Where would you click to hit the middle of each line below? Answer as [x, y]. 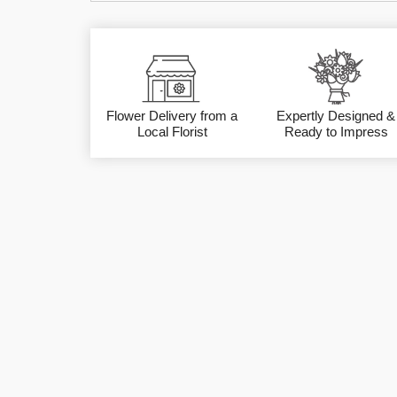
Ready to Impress [336, 132]
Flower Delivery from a [172, 116]
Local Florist [172, 132]
